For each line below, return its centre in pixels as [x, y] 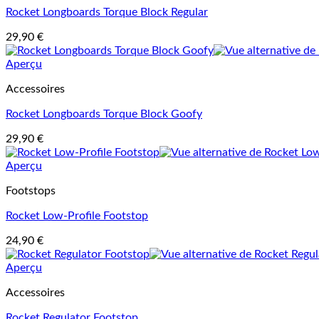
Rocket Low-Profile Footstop [77, 216]
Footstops [31, 191]
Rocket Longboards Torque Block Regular [107, 12]
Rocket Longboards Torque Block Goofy [104, 114]
